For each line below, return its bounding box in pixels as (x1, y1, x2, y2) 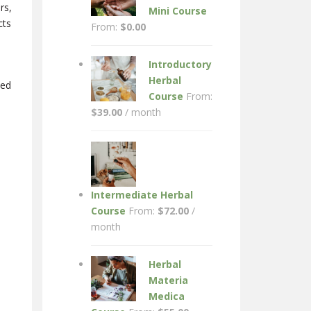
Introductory (149, 58, 212, 72)
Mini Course (149, 4, 207, 18)
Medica (149, 289, 185, 303)
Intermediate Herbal (91, 188, 193, 202)
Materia (149, 274, 188, 287)
